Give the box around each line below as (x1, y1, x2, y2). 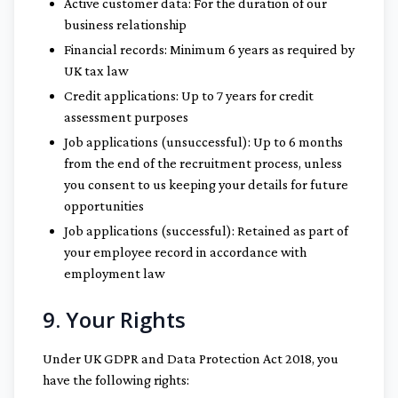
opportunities (64, 198, 144, 213)
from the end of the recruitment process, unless (64, 155, 342, 171)
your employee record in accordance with (64, 244, 306, 259)
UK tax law (64, 63, 129, 78)
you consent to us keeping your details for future (64, 177, 348, 192)
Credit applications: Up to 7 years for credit (64, 88, 314, 103)
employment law (64, 266, 165, 281)
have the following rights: (43, 372, 189, 387)
